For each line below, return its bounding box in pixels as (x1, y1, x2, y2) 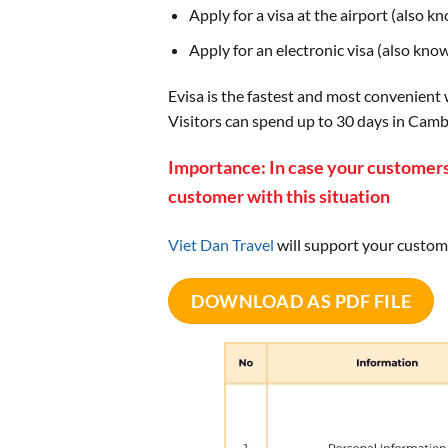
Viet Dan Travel (168, 235, 274, 255)
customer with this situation (168, 185, 390, 208)
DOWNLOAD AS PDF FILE (191, 289, 412, 312)
